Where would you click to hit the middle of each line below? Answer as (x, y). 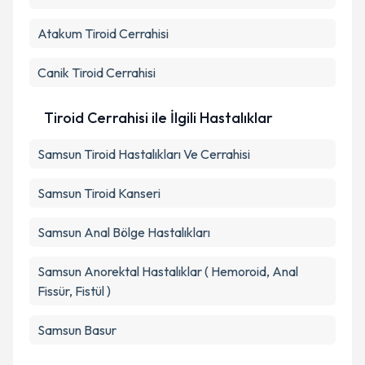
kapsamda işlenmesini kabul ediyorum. (176, 10)
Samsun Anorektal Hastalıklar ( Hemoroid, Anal (168, 271)
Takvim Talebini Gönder (194, 60)
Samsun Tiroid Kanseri (99, 193)
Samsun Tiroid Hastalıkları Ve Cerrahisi (144, 154)
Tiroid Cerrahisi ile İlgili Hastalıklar (158, 118)
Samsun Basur (77, 330)
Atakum (60, 33)
